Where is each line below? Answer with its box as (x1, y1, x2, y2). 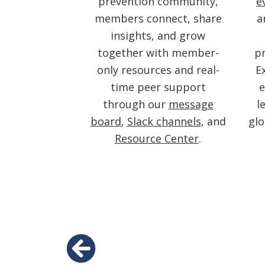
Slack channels (127, 114, 201, 128)
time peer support (110, 79, 206, 94)
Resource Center (115, 131, 199, 146)
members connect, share (94, 11, 222, 25)
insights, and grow (111, 28, 205, 43)
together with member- (97, 45, 219, 60)
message (168, 96, 214, 111)
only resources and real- (96, 62, 219, 77)
